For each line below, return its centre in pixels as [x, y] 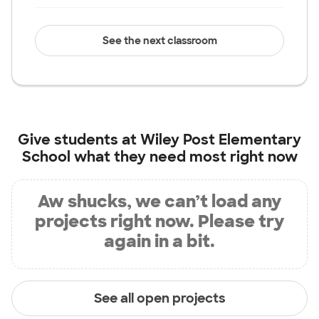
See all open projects [159, 298]
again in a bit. [159, 241]
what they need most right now [184, 157]
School [46, 157]
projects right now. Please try [159, 221]
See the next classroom [159, 41]
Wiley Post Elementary [221, 140]
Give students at [79, 140]
